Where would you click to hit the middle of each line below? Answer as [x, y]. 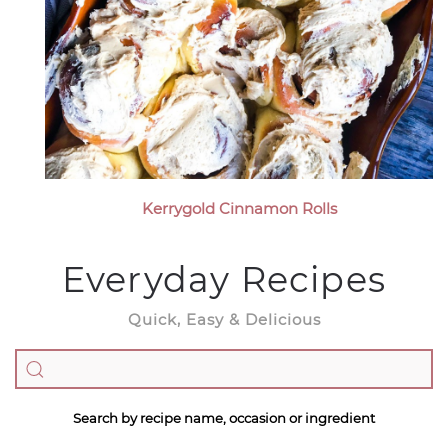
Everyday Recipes [224, 279]
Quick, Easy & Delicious [224, 319]
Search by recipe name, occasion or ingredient [224, 418]
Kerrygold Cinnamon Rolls [239, 208]
